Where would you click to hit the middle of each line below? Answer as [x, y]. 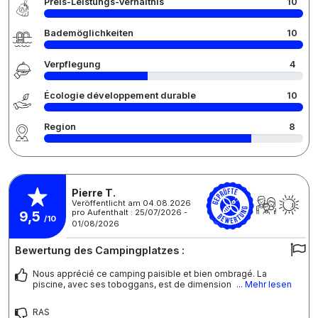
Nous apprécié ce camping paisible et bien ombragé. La [150, 274]
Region [60, 127]
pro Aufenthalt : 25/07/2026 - [130, 212]
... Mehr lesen [264, 285]
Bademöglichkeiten [89, 33]
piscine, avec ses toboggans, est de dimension [133, 285]
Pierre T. [94, 192]
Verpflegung [72, 65]
